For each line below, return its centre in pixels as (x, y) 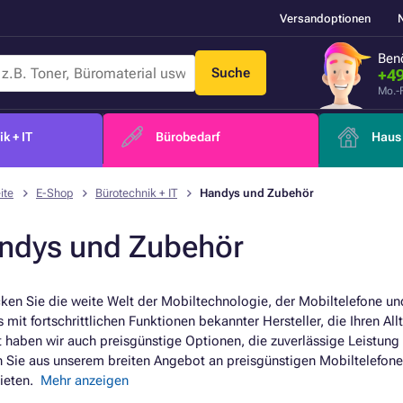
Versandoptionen (325, 18)
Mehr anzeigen (85, 381)
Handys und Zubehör (257, 193)
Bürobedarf (188, 137)
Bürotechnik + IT (136, 193)
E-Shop (54, 193)
